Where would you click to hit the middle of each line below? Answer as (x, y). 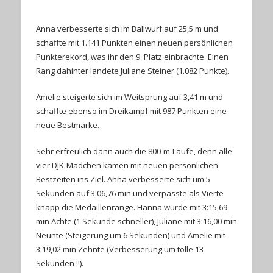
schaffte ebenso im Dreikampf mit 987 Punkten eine (131, 111)
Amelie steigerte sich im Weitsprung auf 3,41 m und (129, 97)
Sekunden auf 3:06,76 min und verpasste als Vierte (129, 193)
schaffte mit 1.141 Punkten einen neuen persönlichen (134, 42)
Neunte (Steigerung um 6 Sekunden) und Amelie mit (130, 235)
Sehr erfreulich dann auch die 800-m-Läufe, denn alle (134, 151)
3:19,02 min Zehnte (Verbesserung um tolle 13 (119, 249)
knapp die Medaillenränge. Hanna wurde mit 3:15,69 (131, 207)
